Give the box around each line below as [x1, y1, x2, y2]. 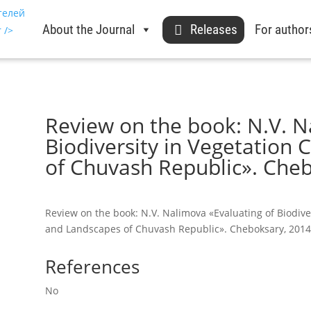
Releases [190, 22, 238, 37]
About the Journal [42, 22, 135, 37]
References [44, 253, 140, 279]
